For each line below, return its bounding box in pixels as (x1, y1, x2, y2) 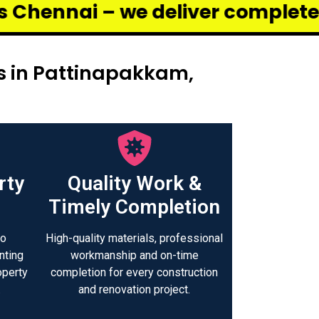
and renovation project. (78, 283, 190, 297)
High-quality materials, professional (46, 231, 223, 246)
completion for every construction (51, 266, 218, 280)
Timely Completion (48, 195, 220, 219)
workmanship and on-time (70, 249, 199, 263)
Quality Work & (67, 172, 202, 196)
